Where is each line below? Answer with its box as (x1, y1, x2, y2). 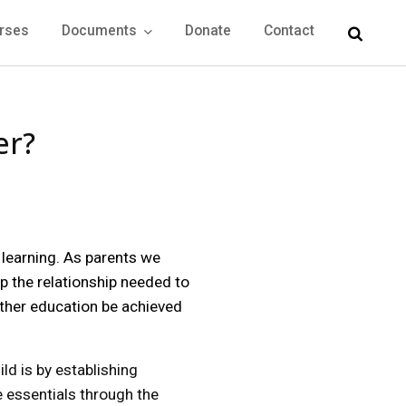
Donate (185, 23, 231, 39)
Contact (264, 23, 314, 39)
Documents (62, 23, 140, 39)
